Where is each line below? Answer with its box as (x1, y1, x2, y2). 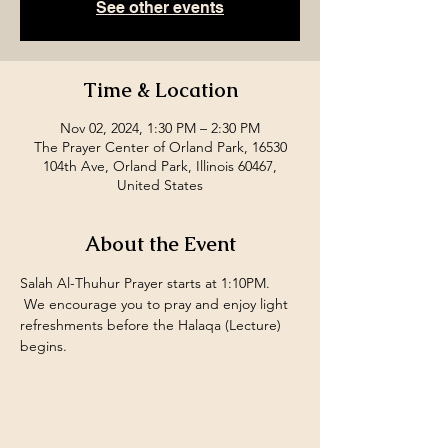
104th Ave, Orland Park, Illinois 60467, (43, 157, 277, 175)
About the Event (84, 231, 236, 257)
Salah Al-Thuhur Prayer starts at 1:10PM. (20, 274, 274, 292)
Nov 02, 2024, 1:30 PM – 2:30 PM (60, 119, 260, 137)
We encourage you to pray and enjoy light (20, 295, 292, 313)
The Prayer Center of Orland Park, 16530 (33, 138, 287, 156)
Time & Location (82, 77, 238, 103)
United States (117, 176, 203, 194)
